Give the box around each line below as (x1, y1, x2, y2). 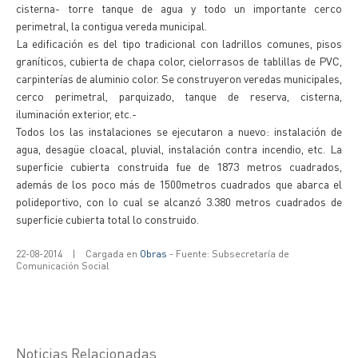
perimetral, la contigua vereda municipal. (16, 18, 207, 33)
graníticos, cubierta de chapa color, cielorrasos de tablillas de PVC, (16, 54, 342, 68)
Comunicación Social (16, 260, 109, 272)
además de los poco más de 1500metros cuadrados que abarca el (16, 177, 342, 191)
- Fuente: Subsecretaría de (167, 248, 289, 260)
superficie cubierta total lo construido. (16, 212, 199, 226)
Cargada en (86, 248, 140, 260)
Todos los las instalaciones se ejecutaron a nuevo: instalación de (16, 124, 342, 138)
